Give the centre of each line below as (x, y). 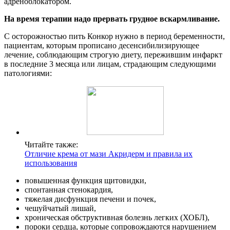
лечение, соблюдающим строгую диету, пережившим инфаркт (113, 54)
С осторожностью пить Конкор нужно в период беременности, (114, 36)
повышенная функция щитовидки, (85, 180)
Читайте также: (51, 144)
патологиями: (28, 73)
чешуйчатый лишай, (60, 208)
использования (51, 163)
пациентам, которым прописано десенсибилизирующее (102, 45)
